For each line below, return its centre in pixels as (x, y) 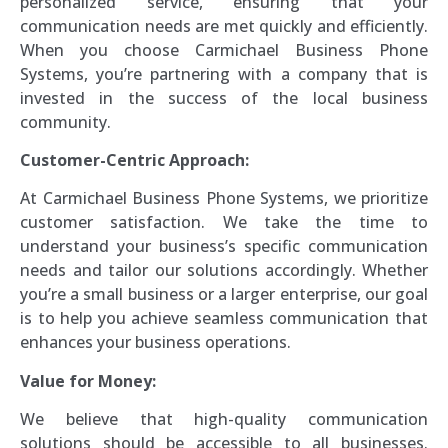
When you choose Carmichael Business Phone (224, 49)
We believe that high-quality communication (224, 419)
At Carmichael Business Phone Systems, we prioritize (224, 198)
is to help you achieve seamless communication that (224, 318)
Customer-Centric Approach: (134, 159)
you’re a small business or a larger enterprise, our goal (224, 294)
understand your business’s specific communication (224, 246)
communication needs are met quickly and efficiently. (224, 25)
